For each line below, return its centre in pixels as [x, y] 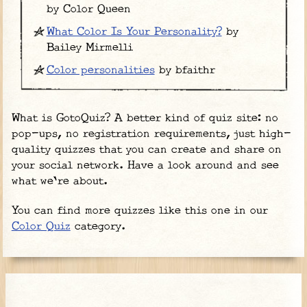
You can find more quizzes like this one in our [139, 211]
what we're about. [59, 182]
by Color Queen [88, 10]
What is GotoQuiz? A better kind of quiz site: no [145, 119]
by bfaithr [185, 71]
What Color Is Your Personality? [134, 32]
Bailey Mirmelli [89, 48]
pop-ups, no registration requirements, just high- [151, 134]
